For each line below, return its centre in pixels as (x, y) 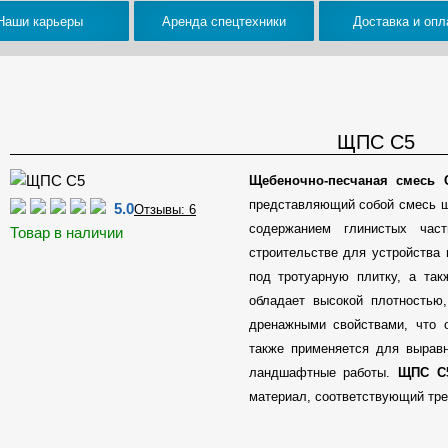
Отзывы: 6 (165, 209)
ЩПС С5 (375, 142)
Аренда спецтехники (224, 21)
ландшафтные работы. (323, 372)
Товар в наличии (66, 232)
